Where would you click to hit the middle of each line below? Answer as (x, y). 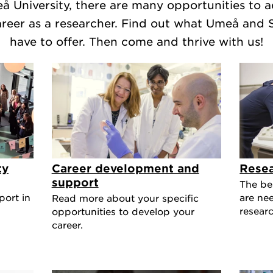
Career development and (125, 168)
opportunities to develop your (123, 211)
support (75, 182)
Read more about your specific (125, 197)
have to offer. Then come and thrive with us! (136, 42)
